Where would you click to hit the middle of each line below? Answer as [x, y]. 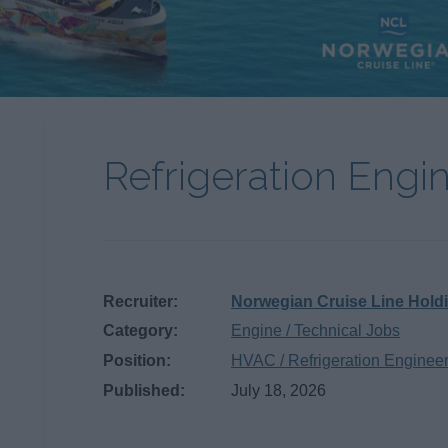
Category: [141, 331]
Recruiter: [141, 301]
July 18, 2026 [279, 391]
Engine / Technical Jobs [316, 331]
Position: [137, 361]
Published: [144, 391]
